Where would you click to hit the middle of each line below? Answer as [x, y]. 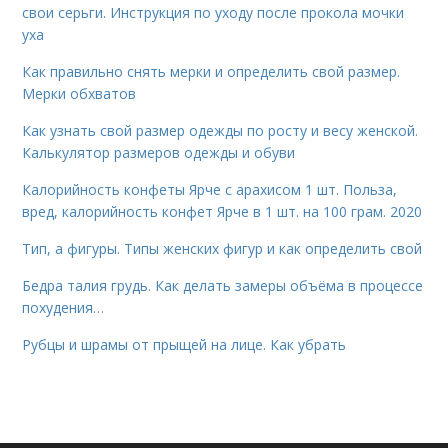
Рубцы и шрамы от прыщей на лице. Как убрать [184, 344]
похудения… [63, 307]
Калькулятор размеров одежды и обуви [159, 152]
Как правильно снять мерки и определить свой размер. [211, 71]
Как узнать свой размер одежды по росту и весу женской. [220, 130]
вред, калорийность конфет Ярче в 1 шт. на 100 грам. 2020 [222, 211]
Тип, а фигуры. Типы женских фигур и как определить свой [222, 248]
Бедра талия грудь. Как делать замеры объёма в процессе [223, 285]
